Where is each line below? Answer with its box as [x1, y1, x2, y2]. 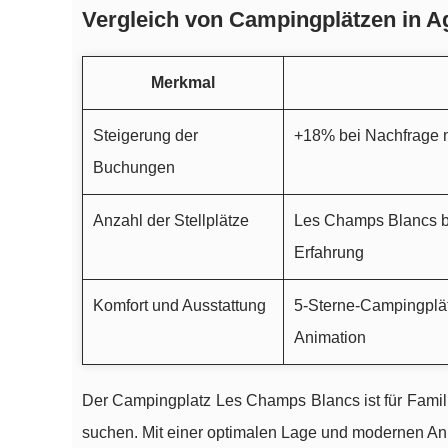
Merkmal [151, 74, 215, 92]
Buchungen [93, 159, 175, 177]
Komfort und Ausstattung [93, 297, 266, 315]
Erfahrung [294, 244, 364, 262]
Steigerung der [93, 127, 198, 145]
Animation [294, 329, 366, 347]
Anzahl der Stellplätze [93, 212, 249, 230]
